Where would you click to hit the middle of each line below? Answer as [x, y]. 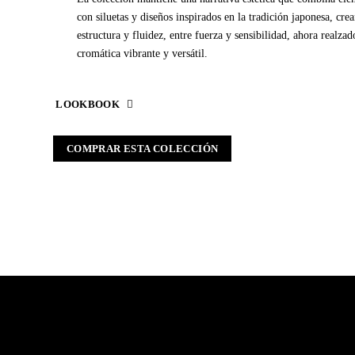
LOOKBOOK [88, 105]
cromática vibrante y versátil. [143, 53]
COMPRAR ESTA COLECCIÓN [142, 149]
